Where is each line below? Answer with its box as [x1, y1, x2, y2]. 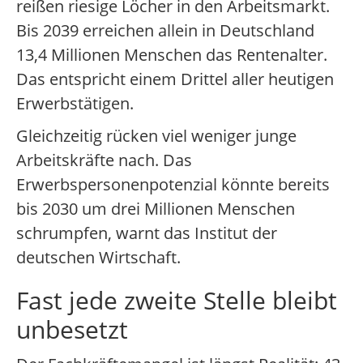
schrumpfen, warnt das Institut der [16, 222, 277, 245]
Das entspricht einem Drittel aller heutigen [16, 68, 334, 91]
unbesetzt [16, 313, 128, 347]
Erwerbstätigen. [16, 92, 134, 115]
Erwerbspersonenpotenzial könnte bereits [16, 173, 330, 196]
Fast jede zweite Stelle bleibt [16, 284, 337, 318]
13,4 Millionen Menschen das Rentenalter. [16, 44, 327, 66]
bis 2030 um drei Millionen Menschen [16, 198, 295, 220]
